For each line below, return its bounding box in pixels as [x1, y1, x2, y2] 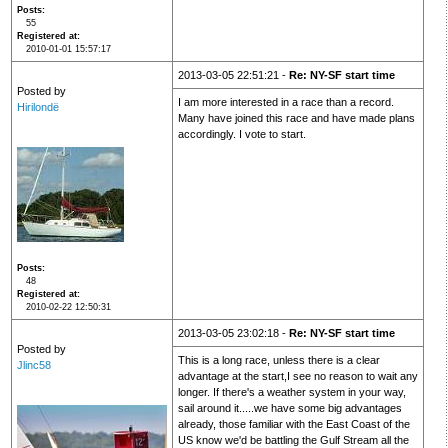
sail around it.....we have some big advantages [177, 402, 402, 415]
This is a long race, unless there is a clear [177, 354, 380, 367]
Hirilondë [16, 101, 59, 114]
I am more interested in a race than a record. [177, 96, 394, 109]
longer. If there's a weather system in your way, [177, 386, 406, 399]
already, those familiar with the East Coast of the [177, 418, 410, 431]
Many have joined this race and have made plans [177, 112, 415, 125]
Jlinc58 [16, 359, 51, 372]
